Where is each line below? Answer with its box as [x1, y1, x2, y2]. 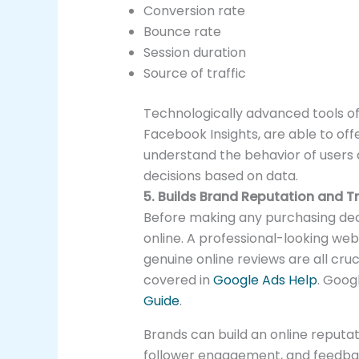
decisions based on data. [143, 167, 298, 186]
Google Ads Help [212, 271, 317, 290]
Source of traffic [143, 64, 246, 83]
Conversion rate [143, 2, 245, 21]
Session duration [143, 43, 246, 63]
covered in [143, 271, 213, 290]
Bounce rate [143, 22, 221, 42]
